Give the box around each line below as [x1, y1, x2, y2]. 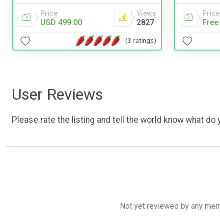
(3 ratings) [125, 36, 156, 45]
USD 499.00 [40, 17, 82, 27]
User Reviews [12, 84, 103, 104]
